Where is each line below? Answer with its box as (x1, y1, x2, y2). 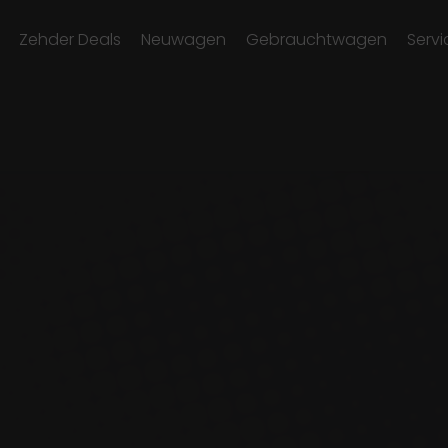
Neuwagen (141, 28, 226, 52)
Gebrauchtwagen (246, 28, 387, 52)
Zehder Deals (19, 28, 121, 52)
